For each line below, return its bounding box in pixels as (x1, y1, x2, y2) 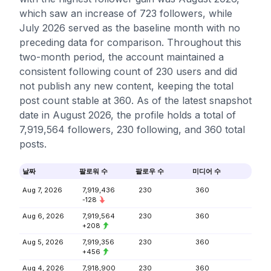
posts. (19, 138, 47, 150)
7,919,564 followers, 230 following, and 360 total (19, 123, 245, 135)
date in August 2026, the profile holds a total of (19, 109, 236, 121)
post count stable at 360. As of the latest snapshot (19, 94, 252, 106)
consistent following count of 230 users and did (19, 65, 237, 77)
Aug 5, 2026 (22, 238, 64, 246)
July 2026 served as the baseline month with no (19, 22, 240, 34)
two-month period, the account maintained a (19, 51, 224, 63)
